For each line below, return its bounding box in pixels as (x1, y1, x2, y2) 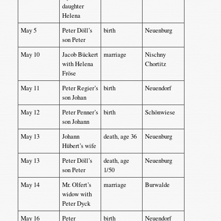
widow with (62, 189, 92, 198)
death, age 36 (103, 132, 137, 141)
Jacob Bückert (62, 50, 98, 59)
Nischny (145, 50, 166, 59)
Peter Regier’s (62, 83, 98, 92)
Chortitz (145, 59, 166, 68)
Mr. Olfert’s (62, 180, 91, 189)
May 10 (20, 50, 39, 59)
